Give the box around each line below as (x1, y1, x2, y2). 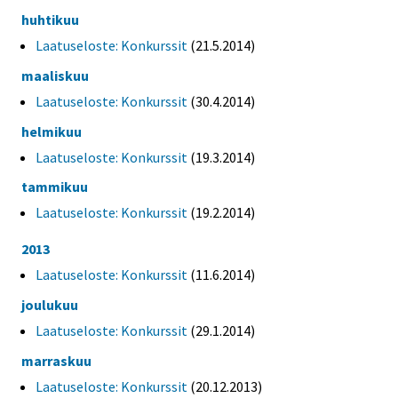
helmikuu (21, 122, 82, 140)
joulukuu (21, 296, 78, 314)
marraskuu (21, 351, 92, 370)
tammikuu (21, 178, 88, 196)
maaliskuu (21, 66, 89, 84)
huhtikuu (21, 10, 79, 28)
